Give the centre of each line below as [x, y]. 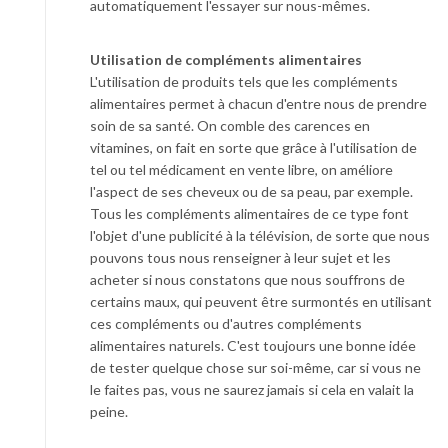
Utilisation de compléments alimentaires [226, 60]
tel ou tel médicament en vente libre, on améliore [241, 170]
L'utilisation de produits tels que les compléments [244, 82]
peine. [109, 412]
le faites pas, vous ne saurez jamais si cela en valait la [252, 390]
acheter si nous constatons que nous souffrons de [247, 280]
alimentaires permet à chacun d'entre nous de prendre [258, 104]
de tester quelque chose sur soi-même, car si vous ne [255, 368]
